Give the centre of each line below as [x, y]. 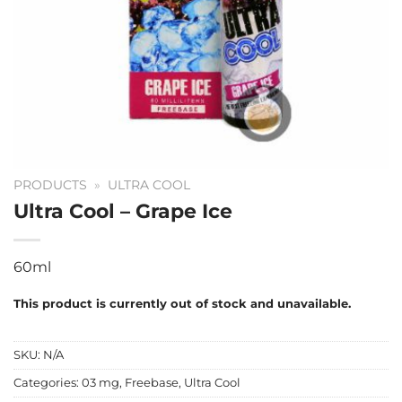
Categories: [48, 383]
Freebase [152, 383]
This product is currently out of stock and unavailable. [182, 303]
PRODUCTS [50, 185]
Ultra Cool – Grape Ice [123, 210]
